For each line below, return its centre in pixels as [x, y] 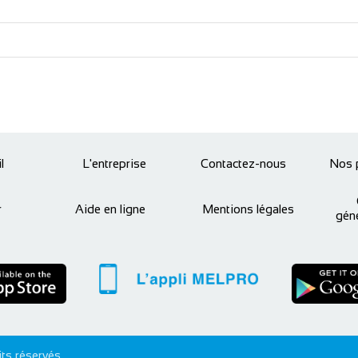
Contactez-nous [244, 163]
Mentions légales [248, 209]
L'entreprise [115, 163]
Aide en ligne [110, 209]
